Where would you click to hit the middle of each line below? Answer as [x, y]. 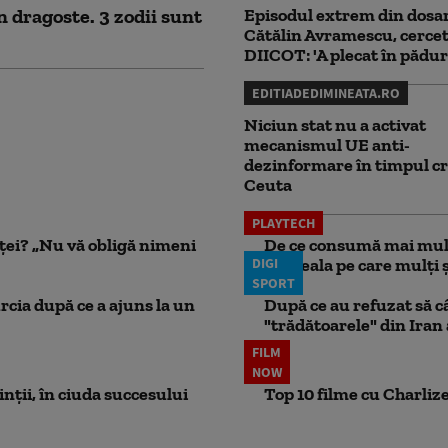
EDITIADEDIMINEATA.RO [326, 93]
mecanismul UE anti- [327, 145]
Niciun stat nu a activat [335, 125]
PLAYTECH [283, 223]
